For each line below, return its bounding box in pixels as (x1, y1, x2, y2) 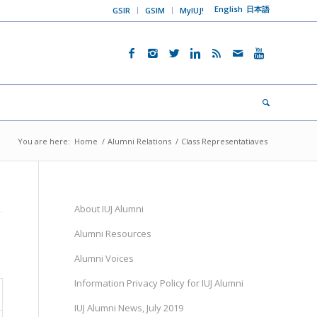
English (214, 4, 243, 14)
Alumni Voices (74, 252, 134, 265)
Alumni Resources (74, 227, 152, 240)
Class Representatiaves (181, 136, 267, 146)
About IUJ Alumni (74, 202, 144, 215)
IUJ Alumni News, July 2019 (74, 301, 184, 314)
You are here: (18, 136, 70, 146)
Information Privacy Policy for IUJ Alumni (74, 277, 244, 289)
